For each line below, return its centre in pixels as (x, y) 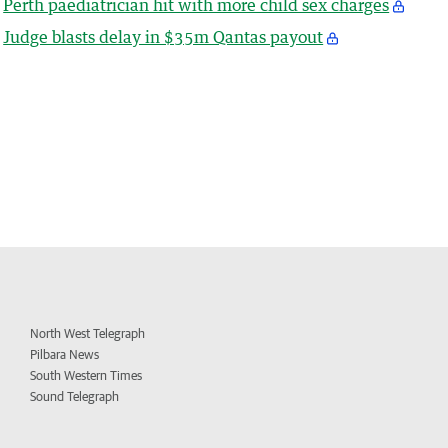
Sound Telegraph (75, 397)
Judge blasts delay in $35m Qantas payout (163, 37)
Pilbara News (65, 355)
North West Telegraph (88, 334)
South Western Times (86, 376)
